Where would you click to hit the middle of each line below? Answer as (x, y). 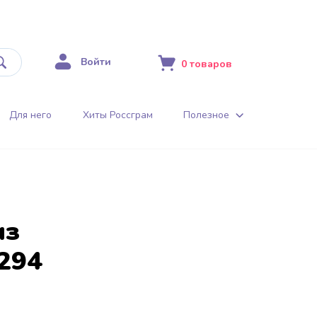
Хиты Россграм (117, 115)
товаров (211, 64)
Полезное (206, 115)
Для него (31, 115)
